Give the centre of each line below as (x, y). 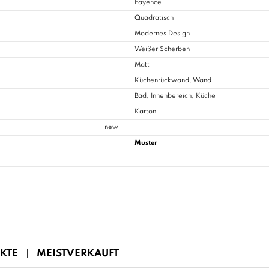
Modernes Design (162, 34)
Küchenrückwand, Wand (173, 81)
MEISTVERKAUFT (78, 254)
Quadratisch (154, 18)
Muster (146, 143)
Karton (145, 112)
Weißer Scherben (162, 50)
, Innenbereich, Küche (181, 96)
